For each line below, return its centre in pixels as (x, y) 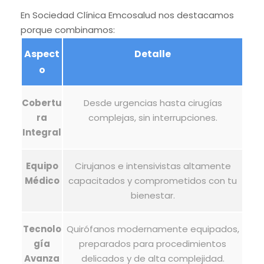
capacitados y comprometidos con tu (153, 181)
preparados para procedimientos (153, 244)
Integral (42, 132)
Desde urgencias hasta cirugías (153, 103)
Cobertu (42, 103)
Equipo (42, 166)
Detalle (153, 54)
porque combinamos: (68, 30)
